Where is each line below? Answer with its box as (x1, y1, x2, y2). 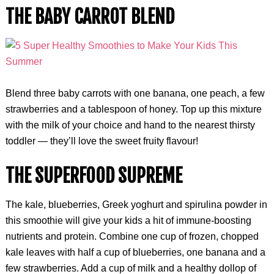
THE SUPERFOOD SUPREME (5, 165, 182, 187)
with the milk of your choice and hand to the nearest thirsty (5, 120, 255, 130)
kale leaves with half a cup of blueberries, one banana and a (5, 247, 265, 257)
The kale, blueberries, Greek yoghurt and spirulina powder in (5, 199, 267, 210)
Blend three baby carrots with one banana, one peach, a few (5, 88, 265, 98)
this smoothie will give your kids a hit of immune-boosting (5, 215, 251, 226)
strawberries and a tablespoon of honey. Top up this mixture (5, 104, 262, 114)
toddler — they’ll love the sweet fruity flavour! (5, 136, 198, 146)
